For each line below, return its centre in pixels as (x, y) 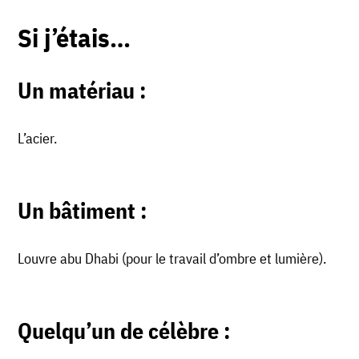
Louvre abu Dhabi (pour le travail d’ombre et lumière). (172, 259)
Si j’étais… (75, 38)
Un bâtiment (77, 211)
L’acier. (38, 139)
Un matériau (77, 91)
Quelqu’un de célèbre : (125, 331)
